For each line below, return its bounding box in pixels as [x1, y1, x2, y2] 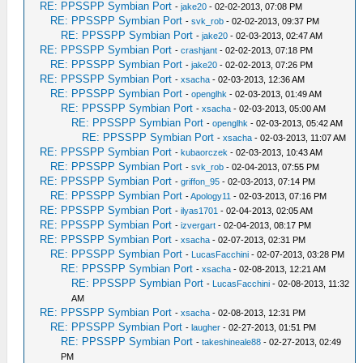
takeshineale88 [202, 337, 262, 348]
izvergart [181, 220, 216, 231]
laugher [191, 322, 221, 333]
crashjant [181, 45, 218, 56]
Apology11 [190, 191, 232, 202]
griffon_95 [181, 177, 220, 187]
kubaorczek [181, 147, 228, 158]
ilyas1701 [181, 206, 219, 216]
